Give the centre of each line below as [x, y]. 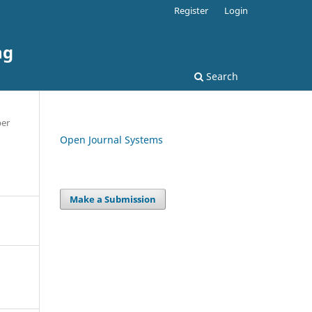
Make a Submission [113, 199]
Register [192, 10]
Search [221, 76]
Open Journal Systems [111, 139]
